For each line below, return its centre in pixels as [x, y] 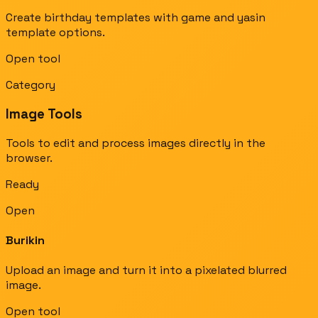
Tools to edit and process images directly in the [136, 143]
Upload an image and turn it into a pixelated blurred [146, 270]
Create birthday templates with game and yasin [136, 18]
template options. [55, 33]
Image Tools [44, 114]
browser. [29, 158]
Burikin [25, 240]
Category [31, 85]
